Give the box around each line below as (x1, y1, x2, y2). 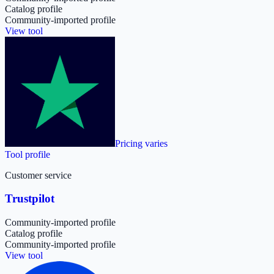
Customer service (5, 169, 72, 180)
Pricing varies (115, 138, 168, 149)
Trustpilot (5, 192, 54, 206)
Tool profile (5, 149, 50, 160)
